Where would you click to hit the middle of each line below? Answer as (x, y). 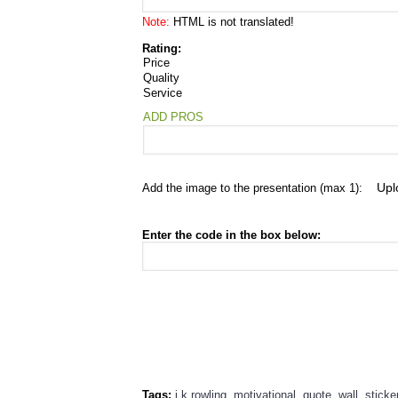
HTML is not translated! (232, 22)
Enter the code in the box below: (231, 235)
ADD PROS (173, 117)
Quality (161, 78)
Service (163, 93)
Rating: (162, 48)
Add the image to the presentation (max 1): (254, 188)
